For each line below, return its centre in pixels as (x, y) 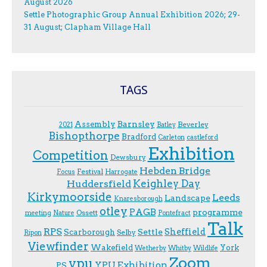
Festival (90, 171)
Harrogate (121, 172)
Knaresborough (138, 198)
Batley (166, 125)
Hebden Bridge (175, 170)
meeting (38, 213)
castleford (202, 137)
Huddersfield (99, 184)
